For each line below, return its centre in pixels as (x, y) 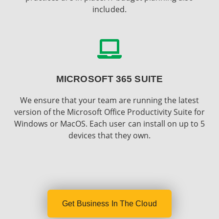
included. (109, 9)
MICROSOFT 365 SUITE (109, 79)
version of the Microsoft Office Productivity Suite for (109, 112)
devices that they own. (109, 135)
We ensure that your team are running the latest (109, 100)
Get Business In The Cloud (109, 204)
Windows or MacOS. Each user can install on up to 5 (109, 123)
